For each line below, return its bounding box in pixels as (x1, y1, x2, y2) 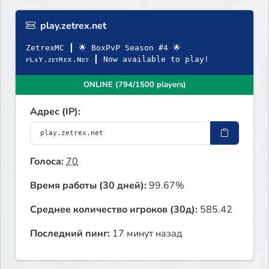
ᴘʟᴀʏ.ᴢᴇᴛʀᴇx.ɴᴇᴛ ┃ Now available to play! (26, 55, 209, 64)
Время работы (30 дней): (30, 179, 147, 193)
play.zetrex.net (38, 19, 106, 33)
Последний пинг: (30, 227, 110, 241)
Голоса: (30, 155, 64, 169)
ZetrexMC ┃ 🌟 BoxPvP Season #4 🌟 (26, 43, 181, 53)
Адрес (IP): (30, 105, 80, 119)
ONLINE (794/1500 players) (83, 79, 186, 91)
